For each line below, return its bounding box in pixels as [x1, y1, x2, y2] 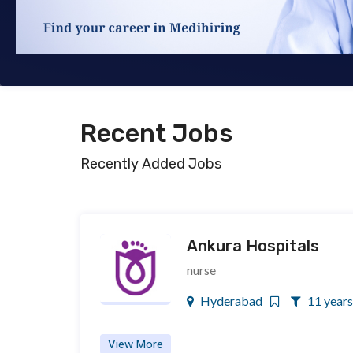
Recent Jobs [80, 118, 233, 148]
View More [108, 337, 163, 351]
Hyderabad [198, 293, 262, 308]
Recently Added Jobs [80, 155, 221, 173]
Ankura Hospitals [187, 236, 319, 255]
